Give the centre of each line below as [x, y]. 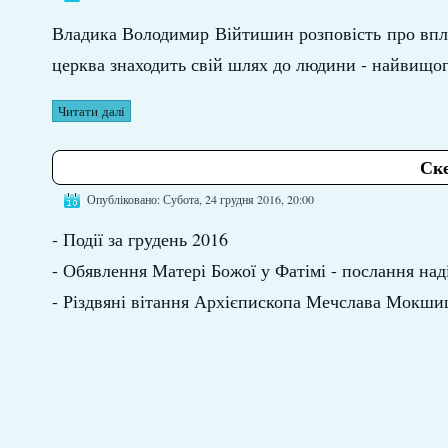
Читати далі [91, 110]
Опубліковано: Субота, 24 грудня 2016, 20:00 [200, 198]
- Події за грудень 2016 [139, 238]
